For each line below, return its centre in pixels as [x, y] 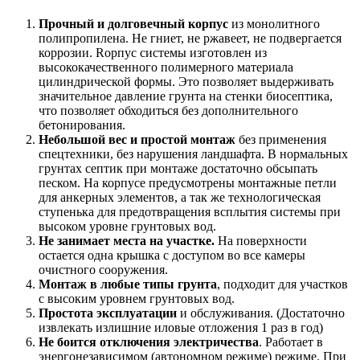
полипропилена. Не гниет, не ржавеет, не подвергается [190, 38]
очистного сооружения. [103, 269]
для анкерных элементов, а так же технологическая [180, 197]
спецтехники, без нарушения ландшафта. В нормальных [193, 153]
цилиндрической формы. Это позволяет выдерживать [186, 81]
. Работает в [291, 342]
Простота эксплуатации [108, 313]
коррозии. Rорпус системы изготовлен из [153, 52]
